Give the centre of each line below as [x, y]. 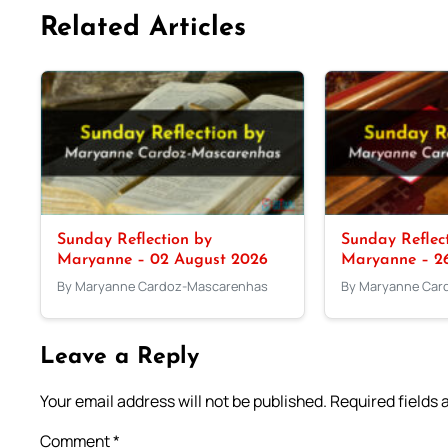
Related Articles [143, 29]
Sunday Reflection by [134, 240]
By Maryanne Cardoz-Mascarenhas [162, 286]
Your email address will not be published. [183, 400]
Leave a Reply [119, 357]
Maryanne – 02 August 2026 [162, 260]
